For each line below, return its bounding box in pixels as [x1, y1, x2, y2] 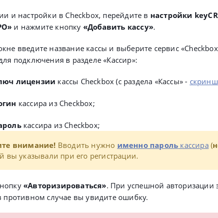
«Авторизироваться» [23, 181, 107, 190]
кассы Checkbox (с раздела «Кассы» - [55, 76, 190, 86]
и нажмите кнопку [12, 22, 83, 32]
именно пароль [117, 140, 179, 150]
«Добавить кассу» [83, 22, 154, 32]
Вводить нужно [55, 140, 115, 150]
